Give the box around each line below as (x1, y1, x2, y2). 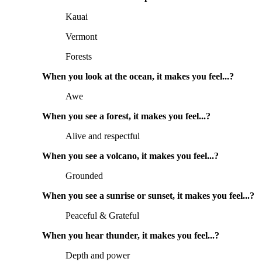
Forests (65, 51, 92, 62)
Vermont (65, 32, 97, 42)
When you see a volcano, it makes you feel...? (42, 151, 221, 161)
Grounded (65, 171, 103, 181)
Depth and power (65, 250, 130, 261)
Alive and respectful (65, 131, 140, 142)
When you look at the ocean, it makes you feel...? (42, 71, 236, 82)
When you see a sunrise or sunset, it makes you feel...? (42, 191, 257, 201)
